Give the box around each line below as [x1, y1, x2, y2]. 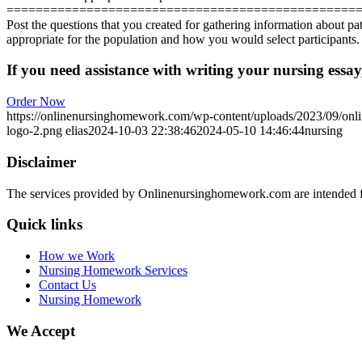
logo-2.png [6, 124, 62, 138]
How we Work [39, 248, 115, 263]
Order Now [6, 95, 65, 109]
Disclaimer [6, 153, 76, 170]
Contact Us [39, 277, 96, 292]
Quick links [6, 216, 82, 234]
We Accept [6, 322, 75, 339]
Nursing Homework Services [39, 263, 187, 277]
